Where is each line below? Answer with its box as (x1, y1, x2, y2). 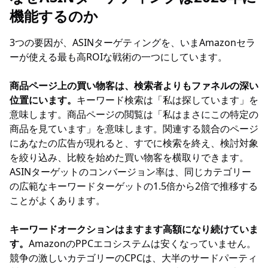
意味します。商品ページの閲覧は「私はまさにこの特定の (10, 108, 258, 121)
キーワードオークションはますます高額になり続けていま (10, 223, 258, 236)
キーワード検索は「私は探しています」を (77, 93, 258, 106)
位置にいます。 (10, 93, 77, 106)
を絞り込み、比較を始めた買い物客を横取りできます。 (10, 151, 249, 164)
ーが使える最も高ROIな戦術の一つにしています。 (10, 50, 227, 63)
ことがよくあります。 (10, 194, 105, 207)
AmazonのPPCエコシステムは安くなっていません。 (29, 237, 256, 250)
